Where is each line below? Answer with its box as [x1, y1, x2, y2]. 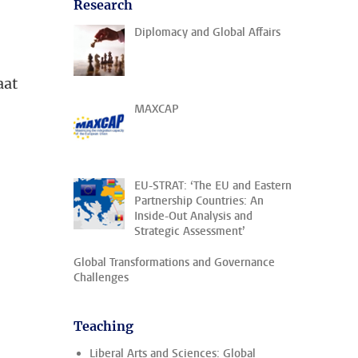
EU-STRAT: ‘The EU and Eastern [134, 178, 292, 193]
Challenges [74, 270, 129, 285]
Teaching [74, 318, 133, 334]
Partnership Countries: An [134, 193, 264, 209]
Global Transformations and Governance [74, 255, 275, 270]
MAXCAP [134, 101, 179, 117]
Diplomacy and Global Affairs [134, 25, 280, 40]
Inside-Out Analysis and [134, 209, 253, 224]
